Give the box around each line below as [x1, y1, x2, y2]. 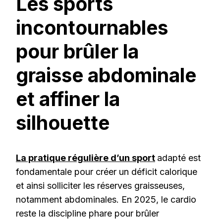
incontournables [16, 16, 168, 40]
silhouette [16, 111, 110, 135]
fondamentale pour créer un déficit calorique [16, 166, 197, 177]
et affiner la [16, 87, 120, 111]
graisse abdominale [16, 63, 196, 87]
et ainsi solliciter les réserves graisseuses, [16, 180, 185, 191]
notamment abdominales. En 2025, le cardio [16, 194, 196, 205]
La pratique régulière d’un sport [16, 152, 155, 163]
